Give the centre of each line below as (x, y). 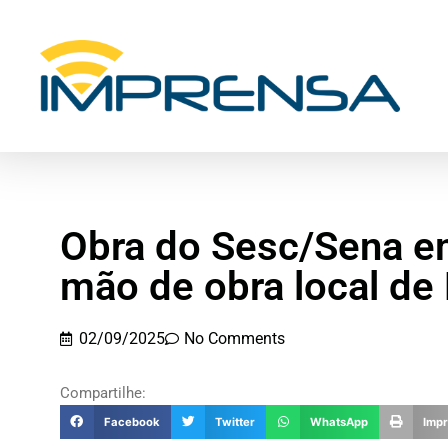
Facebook (131, 422)
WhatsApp (339, 422)
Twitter (235, 422)
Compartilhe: (103, 393)
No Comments (234, 339)
